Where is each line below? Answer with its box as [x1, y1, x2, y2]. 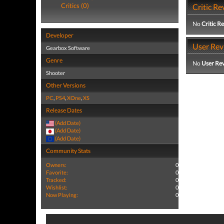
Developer [46, 31, 73, 39]
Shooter [46, 69, 65, 76]
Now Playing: [46, 191, 78, 198]
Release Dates [46, 106, 82, 114]
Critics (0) [61, 1, 89, 9]
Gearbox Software [46, 44, 90, 51]
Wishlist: [46, 183, 67, 190]
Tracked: [46, 176, 66, 183]
